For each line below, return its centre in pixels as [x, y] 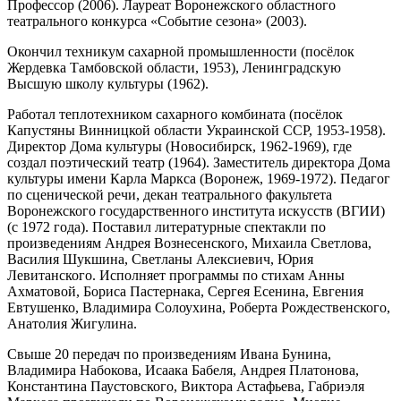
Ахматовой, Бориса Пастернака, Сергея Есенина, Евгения [185, 291]
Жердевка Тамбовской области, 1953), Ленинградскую [174, 67]
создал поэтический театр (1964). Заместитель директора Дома [199, 162]
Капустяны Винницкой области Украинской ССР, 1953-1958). [196, 130]
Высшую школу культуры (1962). [108, 83]
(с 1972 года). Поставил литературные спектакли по [166, 226]
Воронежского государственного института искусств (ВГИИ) [196, 210]
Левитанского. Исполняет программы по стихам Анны [176, 275]
